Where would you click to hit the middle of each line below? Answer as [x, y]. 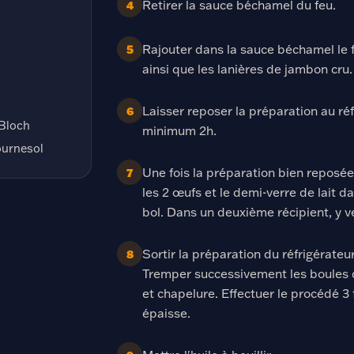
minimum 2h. [179, 130]
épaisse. [166, 313]
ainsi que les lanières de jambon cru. [247, 69]
